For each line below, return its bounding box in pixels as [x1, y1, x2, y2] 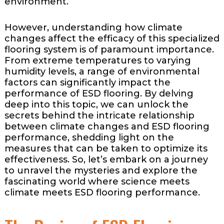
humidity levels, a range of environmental [4, 66, 199, 77]
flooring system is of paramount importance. [4, 44, 214, 55]
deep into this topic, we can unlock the [4, 99, 188, 110]
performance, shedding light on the [4, 132, 174, 143]
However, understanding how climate [4, 22, 182, 33]
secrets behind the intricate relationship [4, 110, 194, 121]
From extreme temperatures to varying [4, 55, 191, 66]
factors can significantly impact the [4, 77, 170, 88]
